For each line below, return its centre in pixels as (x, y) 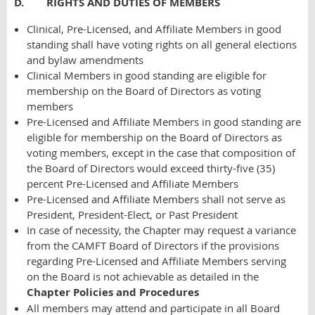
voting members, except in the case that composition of (161, 153)
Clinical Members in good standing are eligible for (147, 75)
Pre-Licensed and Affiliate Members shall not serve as (156, 199)
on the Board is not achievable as (107, 276)
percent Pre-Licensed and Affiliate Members (133, 184)
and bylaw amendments (85, 60)
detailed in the (224, 276)
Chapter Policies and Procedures (113, 292)
